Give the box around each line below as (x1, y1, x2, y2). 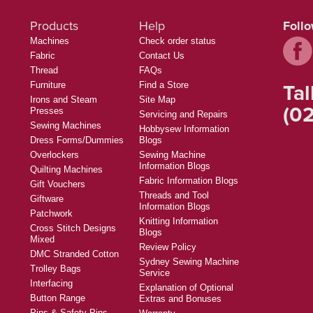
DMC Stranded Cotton (30, 248, 119, 259)
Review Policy (139, 241, 196, 252)
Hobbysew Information (139, 123, 229, 134)
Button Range (30, 292, 85, 303)
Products (30, 16, 78, 34)
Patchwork (30, 208, 73, 219)
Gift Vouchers (30, 178, 85, 189)
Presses (30, 105, 64, 116)
